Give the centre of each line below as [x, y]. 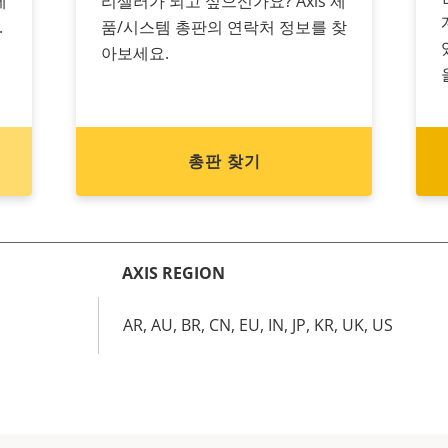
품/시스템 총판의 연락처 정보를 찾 [224, 27]
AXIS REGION [173, 273]
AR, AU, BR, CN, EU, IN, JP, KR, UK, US [258, 325]
